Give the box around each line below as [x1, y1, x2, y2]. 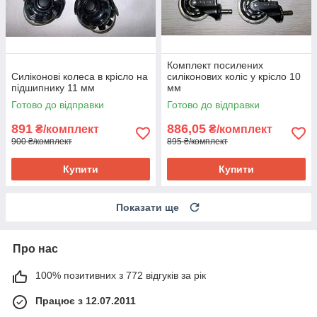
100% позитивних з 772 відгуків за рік [35, 269, 206, 281]
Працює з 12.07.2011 [35, 294, 136, 306]
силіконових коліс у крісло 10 [167, 70, 301, 82]
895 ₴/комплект [167, 136, 228, 146]
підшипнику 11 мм [11, 81, 95, 93]
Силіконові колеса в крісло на [11, 70, 148, 82]
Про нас [13, 242, 58, 255]
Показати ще [116, 201, 179, 213]
